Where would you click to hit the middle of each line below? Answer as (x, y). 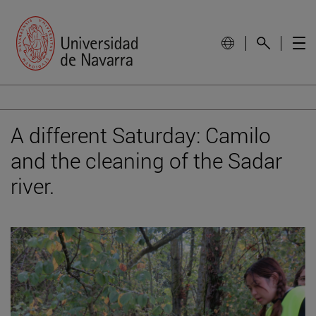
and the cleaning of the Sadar (146, 160)
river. (32, 186)
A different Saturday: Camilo (141, 135)
